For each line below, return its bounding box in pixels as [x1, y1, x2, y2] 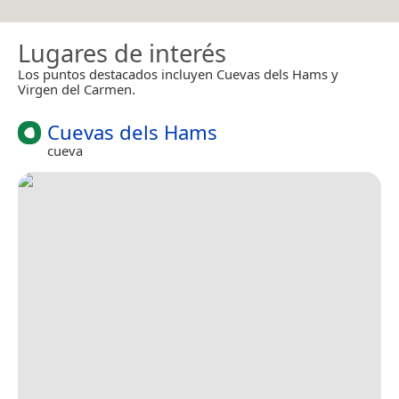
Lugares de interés [18, 36, 226, 69]
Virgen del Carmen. [18, 79, 135, 98]
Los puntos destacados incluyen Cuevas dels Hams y [18, 64, 338, 83]
